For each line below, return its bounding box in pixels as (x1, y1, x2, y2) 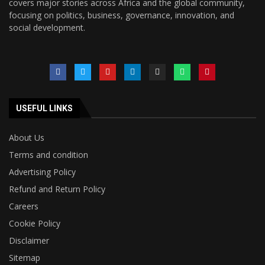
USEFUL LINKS (16, 104, 73, 114)
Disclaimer (9, 235, 49, 247)
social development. (9, 22, 85, 34)
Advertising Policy (9, 166, 76, 178)
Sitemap (9, 252, 40, 264)
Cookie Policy (9, 218, 60, 230)
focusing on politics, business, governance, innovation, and (9, 9, 234, 21)
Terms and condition (9, 149, 88, 161)
